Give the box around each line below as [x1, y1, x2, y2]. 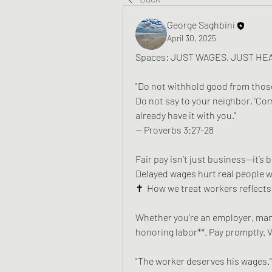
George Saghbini [167, 19, 235, 30]
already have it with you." [135, 109, 239, 121]
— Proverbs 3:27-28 [135, 124, 214, 135]
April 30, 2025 [167, 32, 216, 43]
